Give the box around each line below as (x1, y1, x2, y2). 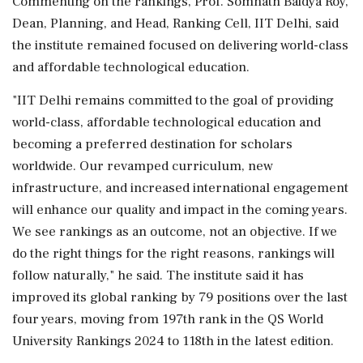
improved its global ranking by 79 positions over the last (12, 288, 348, 306)
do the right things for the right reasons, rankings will (12, 244, 335, 263)
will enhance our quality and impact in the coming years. (12, 200, 348, 219)
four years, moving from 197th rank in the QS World (12, 310, 323, 328)
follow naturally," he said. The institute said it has (12, 266, 304, 284)
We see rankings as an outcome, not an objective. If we (12, 222, 337, 241)
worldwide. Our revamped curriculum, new (12, 156, 273, 175)
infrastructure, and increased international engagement (12, 178, 348, 197)
